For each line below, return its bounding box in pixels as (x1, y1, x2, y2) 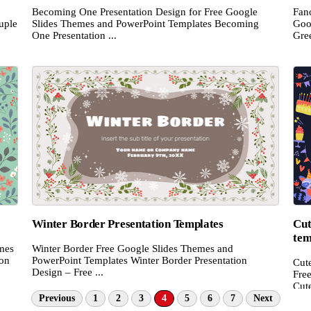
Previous (38, 292, 75, 303)
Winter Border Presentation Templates (31, 217, 224, 230)
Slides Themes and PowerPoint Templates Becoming (31, 18, 259, 30)
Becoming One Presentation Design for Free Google (31, 6, 258, 18)
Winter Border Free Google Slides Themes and (31, 242, 233, 254)
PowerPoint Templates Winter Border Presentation (31, 254, 247, 266)
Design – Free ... (31, 266, 103, 278)
